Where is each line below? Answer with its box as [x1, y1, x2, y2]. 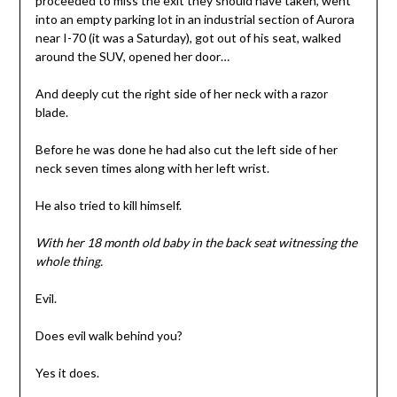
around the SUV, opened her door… [35, 49, 230, 65]
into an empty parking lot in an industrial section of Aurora [35, 12, 354, 27]
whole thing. [35, 253, 103, 269]
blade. [35, 105, 68, 121]
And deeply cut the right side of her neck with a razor [35, 86, 328, 102]
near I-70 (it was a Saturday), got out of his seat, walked [35, 30, 341, 46]
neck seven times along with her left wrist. [35, 160, 269, 176]
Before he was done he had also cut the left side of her [35, 142, 338, 158]
